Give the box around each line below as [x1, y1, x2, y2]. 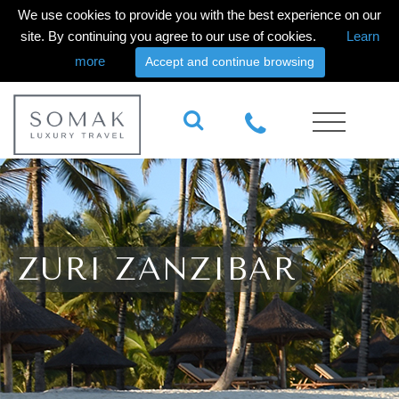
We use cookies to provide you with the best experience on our [18, 7, 381, 22]
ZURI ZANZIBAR [18, 251, 297, 288]
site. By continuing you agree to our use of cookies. [20, 28, 320, 44]
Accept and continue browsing [145, 54, 314, 69]
